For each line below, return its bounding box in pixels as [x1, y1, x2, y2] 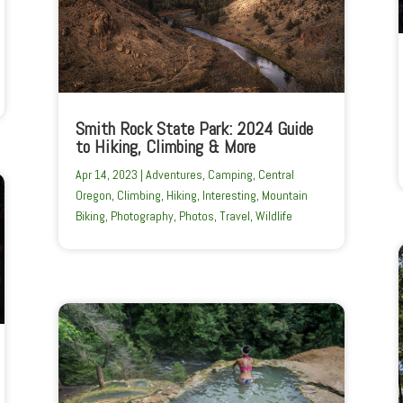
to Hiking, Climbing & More [75, 135, 255, 159]
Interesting [201, 187, 256, 204]
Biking [75, 208, 105, 225]
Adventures [145, 166, 202, 184]
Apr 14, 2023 [75, 166, 138, 184]
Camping [207, 166, 253, 184]
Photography [110, 208, 174, 225]
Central [257, 166, 294, 184]
